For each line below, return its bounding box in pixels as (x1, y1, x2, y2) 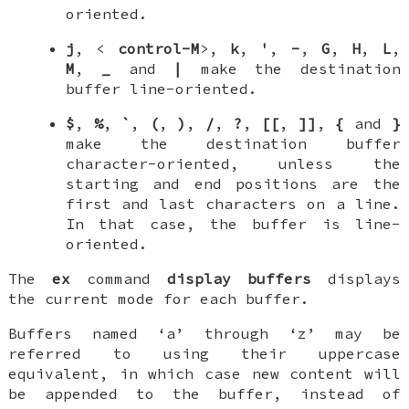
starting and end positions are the (65, 174, 401, 194)
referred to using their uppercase (8, 344, 401, 363)
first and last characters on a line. (65, 194, 401, 214)
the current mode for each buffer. (8, 289, 310, 309)
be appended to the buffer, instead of (8, 384, 401, 404)
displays (310, 269, 401, 288)
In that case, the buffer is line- (65, 215, 401, 234)
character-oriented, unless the (65, 154, 401, 173)
